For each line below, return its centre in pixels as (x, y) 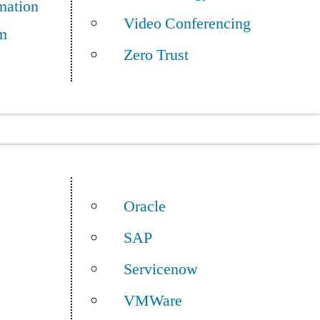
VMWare (152, 301)
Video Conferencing (187, 24)
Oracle (144, 206)
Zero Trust (156, 55)
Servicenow (160, 269)
